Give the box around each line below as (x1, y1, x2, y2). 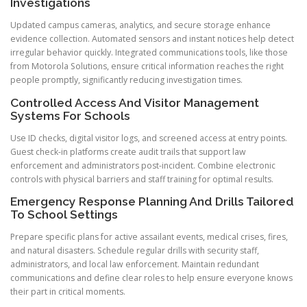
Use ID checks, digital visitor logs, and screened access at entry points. (10, 132, 287, 144)
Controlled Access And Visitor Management (10, 95, 259, 110)
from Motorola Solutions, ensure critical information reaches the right (10, 60, 284, 73)
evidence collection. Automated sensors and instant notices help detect (10, 33, 294, 45)
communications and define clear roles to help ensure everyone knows (10, 271, 293, 284)
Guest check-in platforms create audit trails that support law (10, 145, 246, 158)
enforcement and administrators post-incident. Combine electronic (10, 159, 275, 171)
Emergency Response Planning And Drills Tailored (10, 194, 294, 208)
